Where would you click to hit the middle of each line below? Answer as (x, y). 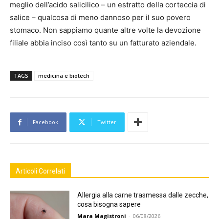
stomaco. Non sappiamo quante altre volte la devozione (105, 30)
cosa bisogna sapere (109, 205)
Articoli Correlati (40, 171)
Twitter (107, 122)
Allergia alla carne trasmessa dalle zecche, (143, 195)
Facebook (45, 122)
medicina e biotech (64, 76)
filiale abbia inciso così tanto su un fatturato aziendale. (103, 43)
